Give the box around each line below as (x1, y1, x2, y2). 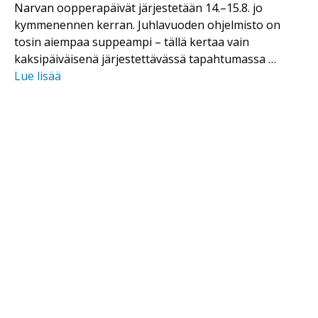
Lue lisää (14, 67, 61, 84)
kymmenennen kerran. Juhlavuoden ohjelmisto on (14, 16, 280, 33)
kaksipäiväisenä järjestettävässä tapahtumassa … (14, 50, 276, 67)
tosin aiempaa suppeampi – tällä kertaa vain (14, 33, 249, 50)
